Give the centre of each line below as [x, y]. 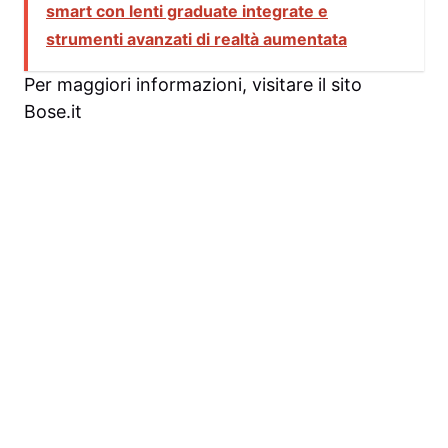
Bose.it [53, 111]
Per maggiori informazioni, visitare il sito [193, 84]
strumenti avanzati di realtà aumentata [196, 38]
